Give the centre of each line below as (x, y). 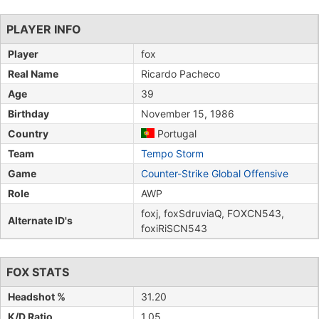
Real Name (33, 73)
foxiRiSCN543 (174, 228)
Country (28, 133)
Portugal (175, 133)
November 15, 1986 (188, 113)
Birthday (28, 113)
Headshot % (37, 296)
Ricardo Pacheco (181, 73)
